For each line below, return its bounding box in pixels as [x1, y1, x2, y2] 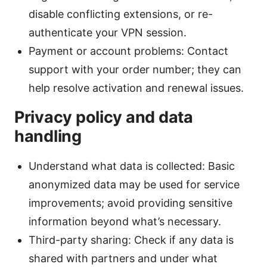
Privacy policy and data [14, 107, 193, 128]
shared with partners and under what [29, 252, 218, 265]
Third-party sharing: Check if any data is [29, 234, 234, 247]
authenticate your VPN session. [29, 26, 187, 39]
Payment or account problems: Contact [29, 45, 228, 58]
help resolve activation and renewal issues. [29, 82, 244, 95]
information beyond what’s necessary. [29, 215, 221, 228]
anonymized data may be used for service [29, 178, 240, 191]
